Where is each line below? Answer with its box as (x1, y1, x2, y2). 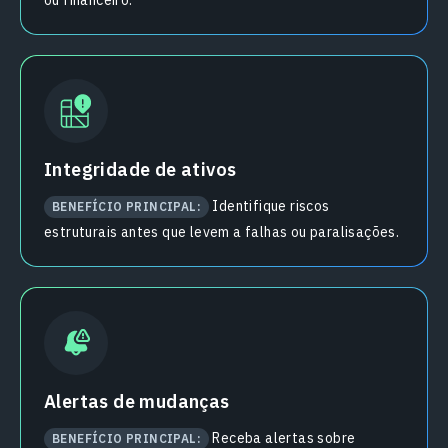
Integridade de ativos (44, 158, 237, 182)
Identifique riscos (212, 197, 330, 216)
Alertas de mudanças (44, 390, 230, 414)
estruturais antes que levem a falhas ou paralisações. (44, 223, 400, 242)
